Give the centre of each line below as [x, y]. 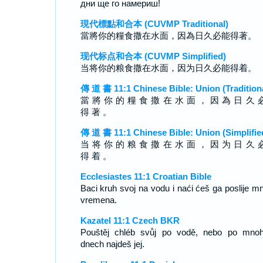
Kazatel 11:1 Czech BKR [130, 220]
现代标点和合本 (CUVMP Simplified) [153, 56]
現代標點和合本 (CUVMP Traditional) [154, 24]
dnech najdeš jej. [112, 244]
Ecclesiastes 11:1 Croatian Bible [146, 176]
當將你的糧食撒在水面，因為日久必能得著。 [168, 36]
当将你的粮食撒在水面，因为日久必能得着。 [168, 68]
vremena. [98, 200]
